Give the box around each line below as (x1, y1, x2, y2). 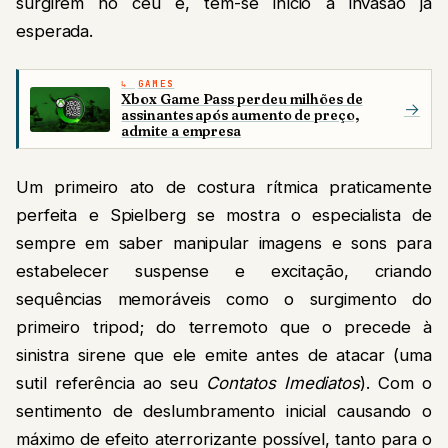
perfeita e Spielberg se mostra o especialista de (16, 205, 432, 226)
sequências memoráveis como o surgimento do (16, 289, 432, 310)
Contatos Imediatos (206, 373, 361, 394)
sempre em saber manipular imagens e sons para (16, 233, 432, 254)
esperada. (16, 21, 94, 42)
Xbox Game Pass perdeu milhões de (121, 90, 363, 109)
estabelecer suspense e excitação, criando (16, 261, 432, 282)
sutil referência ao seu (16, 373, 207, 394)
